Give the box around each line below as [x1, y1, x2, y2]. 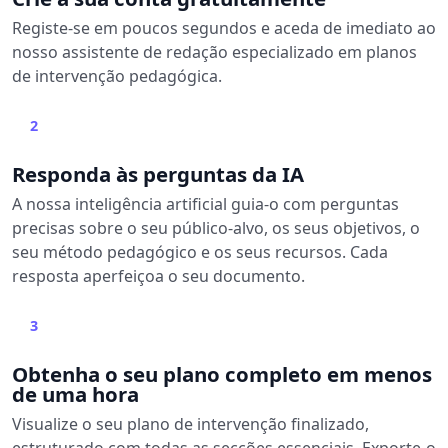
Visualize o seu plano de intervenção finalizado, [12, 412, 369, 435]
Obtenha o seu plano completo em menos [12, 359, 432, 388]
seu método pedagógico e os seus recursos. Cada [12, 240, 388, 263]
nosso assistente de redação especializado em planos [12, 40, 417, 63]
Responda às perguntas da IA [12, 159, 304, 188]
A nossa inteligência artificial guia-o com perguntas [12, 192, 399, 215]
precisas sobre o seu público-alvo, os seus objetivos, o [12, 216, 420, 239]
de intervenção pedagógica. [12, 64, 222, 87]
